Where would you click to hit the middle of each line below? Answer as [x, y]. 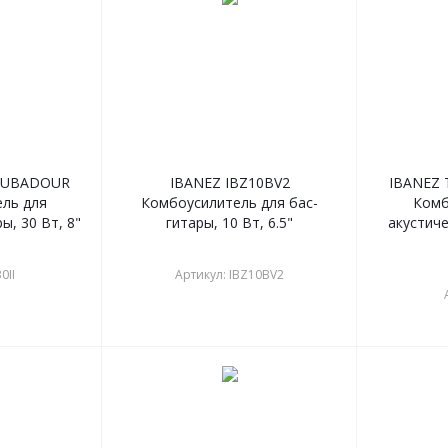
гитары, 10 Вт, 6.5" [229, 223]
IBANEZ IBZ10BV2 [229, 183]
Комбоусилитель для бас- [229, 203]
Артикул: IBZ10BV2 [229, 275]
